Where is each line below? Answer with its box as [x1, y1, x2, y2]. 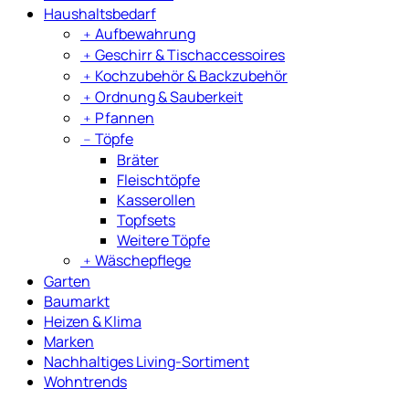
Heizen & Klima [44, 310, 142, 331]
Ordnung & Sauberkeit [95, 86, 243, 107]
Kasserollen [117, 189, 195, 210]
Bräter [117, 149, 159, 170]
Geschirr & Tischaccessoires [95, 44, 285, 65]
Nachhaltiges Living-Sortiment [44, 351, 249, 372]
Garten [44, 270, 90, 291]
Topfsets [117, 209, 175, 230]
